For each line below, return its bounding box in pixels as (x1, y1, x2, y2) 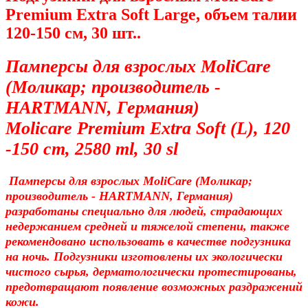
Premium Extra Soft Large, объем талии (5, 5, 297, 24)
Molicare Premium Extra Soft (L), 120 (5, 118, 290, 138)
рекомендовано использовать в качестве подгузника (5, 234, 291, 248)
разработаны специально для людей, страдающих (5, 203, 283, 218)
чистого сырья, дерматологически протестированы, (5, 264, 297, 278)
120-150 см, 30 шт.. (5, 24, 141, 43)
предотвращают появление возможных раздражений (5, 279, 302, 294)
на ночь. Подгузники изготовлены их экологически (5, 249, 283, 263)
